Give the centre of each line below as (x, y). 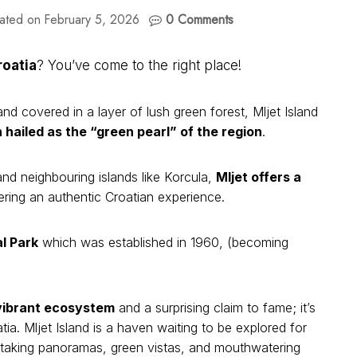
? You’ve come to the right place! (139, 66)
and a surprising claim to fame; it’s (215, 308)
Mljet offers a (259, 177)
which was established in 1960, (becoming (163, 243)
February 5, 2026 (91, 20)
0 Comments (200, 20)
